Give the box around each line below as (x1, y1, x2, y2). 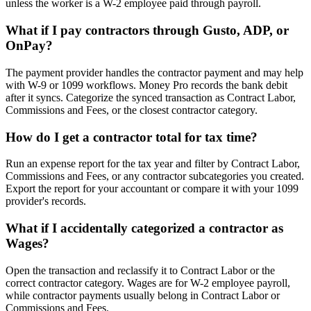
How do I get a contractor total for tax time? (6, 129, 258, 144)
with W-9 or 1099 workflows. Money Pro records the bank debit (6, 78, 287, 91)
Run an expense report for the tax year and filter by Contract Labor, (6, 158, 300, 170)
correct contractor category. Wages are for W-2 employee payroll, (6, 276, 290, 289)
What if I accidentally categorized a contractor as (6, 221, 283, 236)
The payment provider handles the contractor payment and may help (6, 66, 303, 78)
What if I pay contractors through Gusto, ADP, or (6, 23, 289, 38)
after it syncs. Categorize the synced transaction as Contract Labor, (6, 91, 296, 103)
